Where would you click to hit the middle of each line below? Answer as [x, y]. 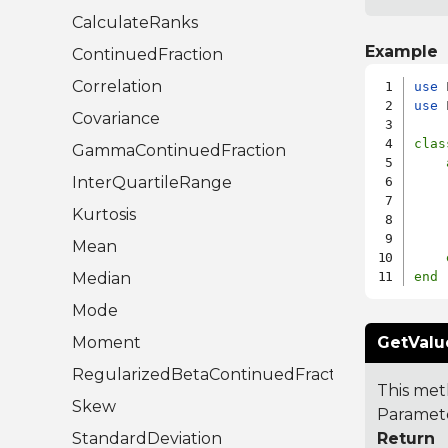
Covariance [116, 119]
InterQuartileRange [152, 183]
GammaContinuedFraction [179, 151]
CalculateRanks [135, 23]
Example [401, 52]
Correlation [117, 87]
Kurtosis [104, 215]
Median [101, 279]
